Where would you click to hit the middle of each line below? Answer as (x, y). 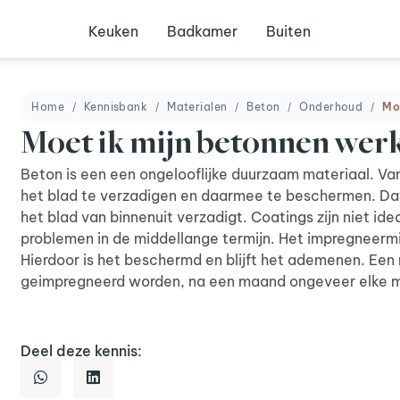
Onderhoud (331, 106)
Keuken (114, 32)
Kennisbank (116, 106)
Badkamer (203, 32)
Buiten (289, 32)
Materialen (197, 106)
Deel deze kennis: (82, 351)
